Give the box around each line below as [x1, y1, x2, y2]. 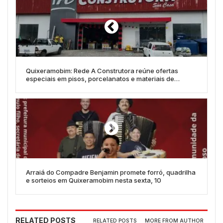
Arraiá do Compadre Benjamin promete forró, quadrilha [26, 168, 196, 177]
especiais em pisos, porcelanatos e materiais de [26, 75, 174, 83]
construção [26, 83, 62, 91]
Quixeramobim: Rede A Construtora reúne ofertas [26, 67, 178, 75]
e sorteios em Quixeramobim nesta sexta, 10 [26, 176, 161, 185]
